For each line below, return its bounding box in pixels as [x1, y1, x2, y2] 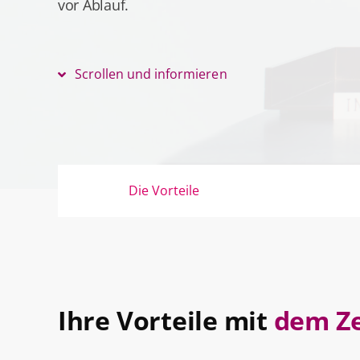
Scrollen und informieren [75, 65, 227, 83]
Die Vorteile [128, 182, 199, 199]
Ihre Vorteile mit [57, 303, 268, 337]
